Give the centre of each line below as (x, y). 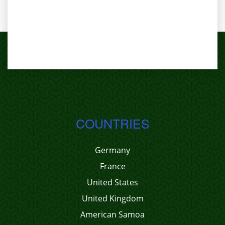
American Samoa (113, 214)
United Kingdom (113, 198)
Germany (113, 150)
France (113, 166)
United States (113, 182)
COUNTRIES (113, 123)
